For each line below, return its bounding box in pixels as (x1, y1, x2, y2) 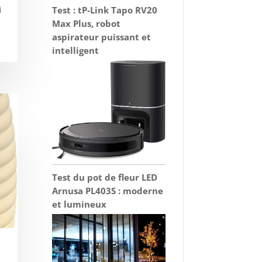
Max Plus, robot (52, 17, 121, 29)
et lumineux (52, 198, 107, 211)
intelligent (52, 44, 99, 56)
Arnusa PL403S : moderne (52, 185, 164, 197)
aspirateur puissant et (52, 30, 151, 43)
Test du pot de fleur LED (52, 171, 158, 184)
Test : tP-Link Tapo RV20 (52, 4, 158, 16)
